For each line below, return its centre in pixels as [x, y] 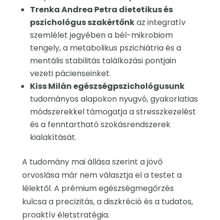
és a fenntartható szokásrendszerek [100, 125]
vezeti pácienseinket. [70, 74]
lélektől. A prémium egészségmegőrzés [98, 189]
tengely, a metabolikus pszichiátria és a [105, 48]
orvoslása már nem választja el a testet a [102, 175]
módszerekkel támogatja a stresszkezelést [113, 112]
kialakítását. [53, 137]
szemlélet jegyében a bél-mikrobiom [101, 35]
